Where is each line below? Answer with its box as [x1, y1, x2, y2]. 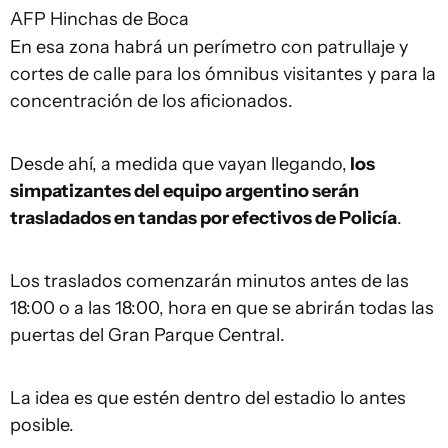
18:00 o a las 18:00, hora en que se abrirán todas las [10, 297, 434, 320]
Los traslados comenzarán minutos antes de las [10, 270, 409, 293]
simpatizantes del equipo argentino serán [10, 180, 359, 203]
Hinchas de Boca [50, 8, 189, 31]
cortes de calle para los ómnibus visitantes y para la [10, 63, 436, 86]
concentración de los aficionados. [10, 90, 293, 113]
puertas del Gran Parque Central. [10, 324, 285, 347]
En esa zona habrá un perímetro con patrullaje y [10, 36, 408, 59]
